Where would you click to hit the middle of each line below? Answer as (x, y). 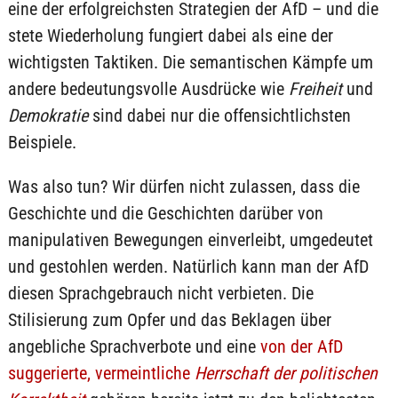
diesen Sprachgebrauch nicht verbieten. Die (160, 293)
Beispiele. (42, 142)
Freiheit (315, 89)
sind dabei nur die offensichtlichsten (219, 115)
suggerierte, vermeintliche (101, 373)
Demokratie (48, 115)
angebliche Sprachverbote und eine (134, 346)
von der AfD (301, 346)
